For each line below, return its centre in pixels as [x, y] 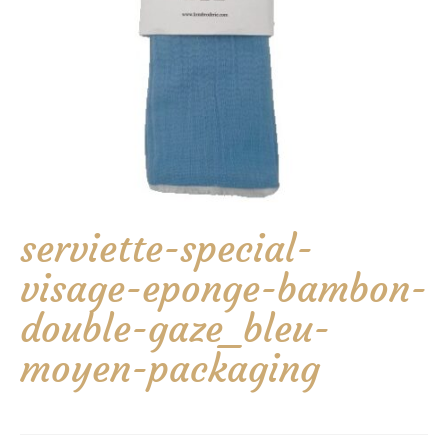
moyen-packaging [170, 368]
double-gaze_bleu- [175, 328]
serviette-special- [166, 248]
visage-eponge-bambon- [223, 288]
